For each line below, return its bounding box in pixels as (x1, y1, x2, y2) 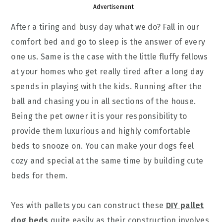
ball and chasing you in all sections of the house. (11, 97, 196, 106)
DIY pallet (166, 201, 204, 210)
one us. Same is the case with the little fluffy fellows (11, 52, 208, 61)
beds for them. (11, 171, 68, 180)
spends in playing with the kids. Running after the (11, 82, 202, 91)
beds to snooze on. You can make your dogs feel (11, 141, 194, 151)
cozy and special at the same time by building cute (11, 156, 204, 166)
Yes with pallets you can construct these (11, 201, 166, 210)
